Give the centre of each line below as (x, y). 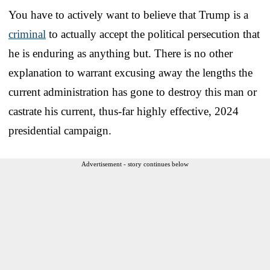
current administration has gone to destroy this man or (133, 92)
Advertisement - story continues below (135, 164)
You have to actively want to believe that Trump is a (128, 14)
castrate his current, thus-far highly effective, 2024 (124, 111)
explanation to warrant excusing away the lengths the (130, 72)
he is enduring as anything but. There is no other (121, 53)
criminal (27, 34)
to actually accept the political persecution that (153, 34)
